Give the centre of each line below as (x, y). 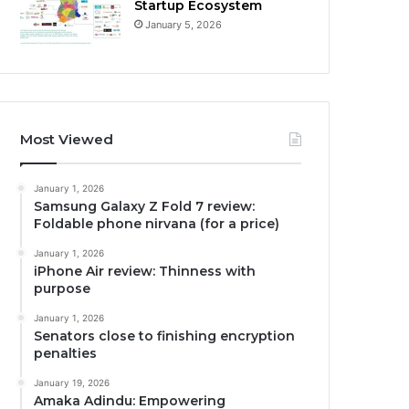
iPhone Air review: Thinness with (145, 272)
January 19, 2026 (72, 383)
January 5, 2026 (184, 25)
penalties (66, 354)
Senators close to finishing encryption (165, 336)
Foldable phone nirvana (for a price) (157, 224)
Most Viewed (67, 140)
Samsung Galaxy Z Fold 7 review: (145, 207)
